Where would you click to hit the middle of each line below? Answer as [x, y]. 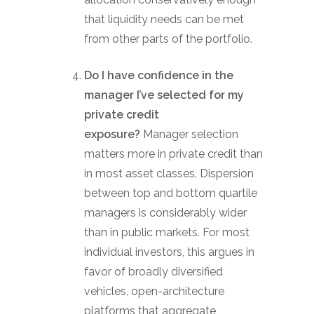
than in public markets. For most [167, 232]
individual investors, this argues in [169, 252]
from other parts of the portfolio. [168, 39]
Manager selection [191, 134]
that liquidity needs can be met [164, 19]
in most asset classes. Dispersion [169, 173]
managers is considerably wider [165, 213]
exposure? [114, 134]
